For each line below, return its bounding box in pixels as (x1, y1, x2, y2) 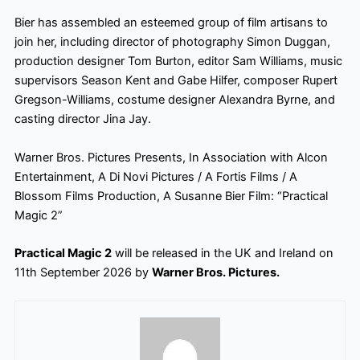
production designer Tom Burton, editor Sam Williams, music (14, 54, 342, 69)
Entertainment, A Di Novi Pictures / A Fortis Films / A (14, 169, 297, 184)
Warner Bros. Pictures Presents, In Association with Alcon (14, 149, 328, 165)
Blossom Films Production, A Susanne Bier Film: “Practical (14, 188, 328, 203)
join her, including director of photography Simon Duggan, (14, 35, 330, 50)
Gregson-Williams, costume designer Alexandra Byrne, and (14, 92, 335, 108)
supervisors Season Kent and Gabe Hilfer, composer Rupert (14, 73, 337, 88)
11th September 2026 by (14, 265, 152, 280)
